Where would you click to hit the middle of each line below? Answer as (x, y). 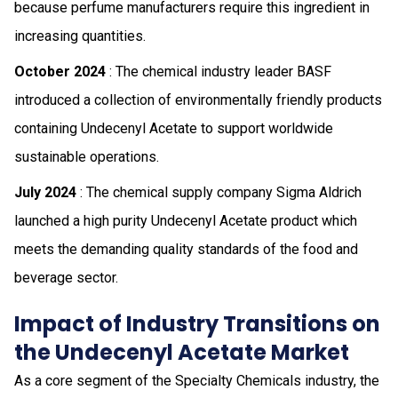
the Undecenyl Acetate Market (182, 352)
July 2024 (45, 192)
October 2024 (60, 71)
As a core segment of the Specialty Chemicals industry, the (197, 380)
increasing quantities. (80, 36)
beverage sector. (66, 277)
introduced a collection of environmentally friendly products (198, 99)
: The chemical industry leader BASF (219, 71)
